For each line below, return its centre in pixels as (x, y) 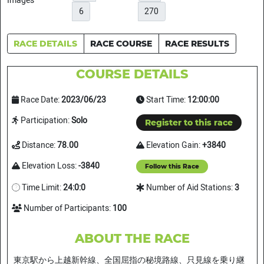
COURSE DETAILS (132, 74)
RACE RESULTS (197, 43)
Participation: (45, 120)
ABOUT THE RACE (132, 239)
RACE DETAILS (45, 43)
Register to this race (189, 122)
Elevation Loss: (49, 166)
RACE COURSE (121, 43)
